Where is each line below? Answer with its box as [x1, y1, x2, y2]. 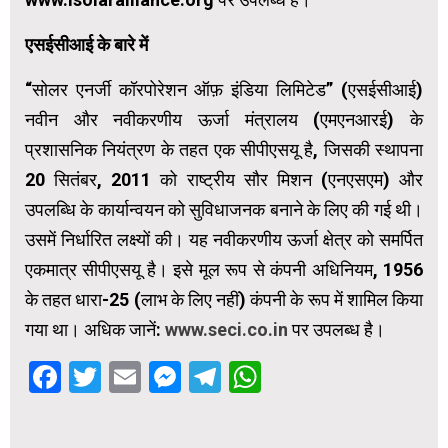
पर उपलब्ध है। [288, 318, 385, 340]
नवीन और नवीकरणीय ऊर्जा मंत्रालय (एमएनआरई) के [25, 108, 423, 130]
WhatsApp [261, 357, 409, 396]
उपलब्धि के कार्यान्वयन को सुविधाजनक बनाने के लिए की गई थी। [25, 198, 423, 220]
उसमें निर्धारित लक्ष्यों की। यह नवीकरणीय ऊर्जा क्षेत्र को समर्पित [25, 228, 423, 250]
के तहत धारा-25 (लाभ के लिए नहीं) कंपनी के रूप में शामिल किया [25, 288, 423, 310]
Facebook [61, 357, 200, 396]
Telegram [221, 357, 356, 396]
